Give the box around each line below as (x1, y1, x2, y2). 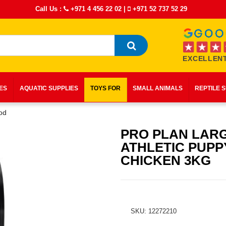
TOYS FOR (90, 85, 121, 92)
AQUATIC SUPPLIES (19, 85, 78, 92)
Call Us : (35, 5, 64, 13)
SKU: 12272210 (131, 207, 177, 215)
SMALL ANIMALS (133, 85, 183, 92)
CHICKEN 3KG (121, 153, 211, 168)
